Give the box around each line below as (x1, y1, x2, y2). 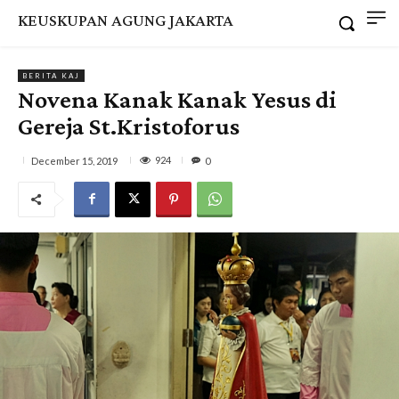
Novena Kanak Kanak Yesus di (18, 85, 337, 113)
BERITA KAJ (22, 70, 80, 80)
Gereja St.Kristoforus (18, 111, 240, 140)
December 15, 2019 (31, 154, 118, 167)
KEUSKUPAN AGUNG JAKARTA (18, 11, 233, 29)
